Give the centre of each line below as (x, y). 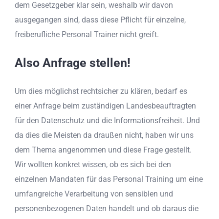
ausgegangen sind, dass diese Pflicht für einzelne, (100, 20)
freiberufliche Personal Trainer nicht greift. (87, 34)
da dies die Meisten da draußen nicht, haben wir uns (104, 135)
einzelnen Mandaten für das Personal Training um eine (109, 179)
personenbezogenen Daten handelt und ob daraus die (107, 209)
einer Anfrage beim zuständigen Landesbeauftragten (105, 106)
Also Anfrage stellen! (73, 63)
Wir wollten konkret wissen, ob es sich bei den (93, 165)
